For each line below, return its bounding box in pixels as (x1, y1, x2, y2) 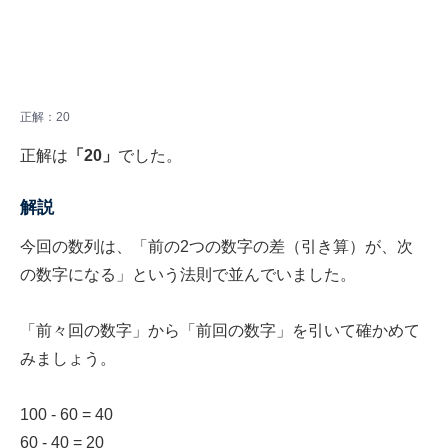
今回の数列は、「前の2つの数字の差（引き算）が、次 (20, 238, 413, 256)
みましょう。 (20, 350, 116, 368)
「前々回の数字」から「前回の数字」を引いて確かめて (20, 322, 420, 340)
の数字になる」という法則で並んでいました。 (20, 266, 356, 284)
